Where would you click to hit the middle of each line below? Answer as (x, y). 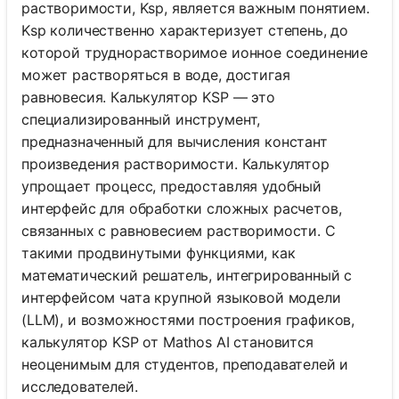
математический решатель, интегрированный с (187, 275)
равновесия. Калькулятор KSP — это (148, 97)
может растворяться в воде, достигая (156, 74)
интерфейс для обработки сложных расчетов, (182, 208)
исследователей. (80, 386)
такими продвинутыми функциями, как (159, 252)
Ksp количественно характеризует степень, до (185, 30)
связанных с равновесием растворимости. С (179, 230)
